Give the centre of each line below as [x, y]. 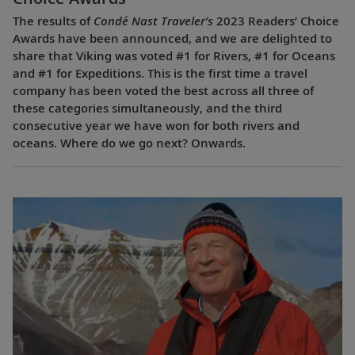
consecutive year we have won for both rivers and [156, 126]
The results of [53, 21]
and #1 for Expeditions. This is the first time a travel [160, 73]
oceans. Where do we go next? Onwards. [129, 143]
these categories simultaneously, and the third [147, 108]
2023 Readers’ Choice [276, 21]
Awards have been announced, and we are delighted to [172, 38]
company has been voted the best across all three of [163, 91]
